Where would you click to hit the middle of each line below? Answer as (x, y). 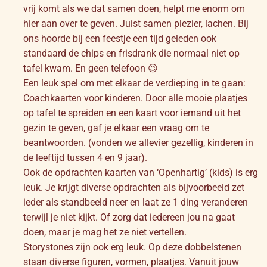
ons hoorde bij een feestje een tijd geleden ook (120, 38)
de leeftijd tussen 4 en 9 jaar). (85, 157)
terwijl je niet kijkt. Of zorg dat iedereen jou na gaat (129, 217)
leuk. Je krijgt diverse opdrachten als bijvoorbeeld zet (134, 187)
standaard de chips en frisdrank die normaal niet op (131, 53)
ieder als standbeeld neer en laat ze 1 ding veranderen (136, 202)
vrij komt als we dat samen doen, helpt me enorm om (134, 8)
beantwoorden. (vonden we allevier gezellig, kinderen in (138, 142)
